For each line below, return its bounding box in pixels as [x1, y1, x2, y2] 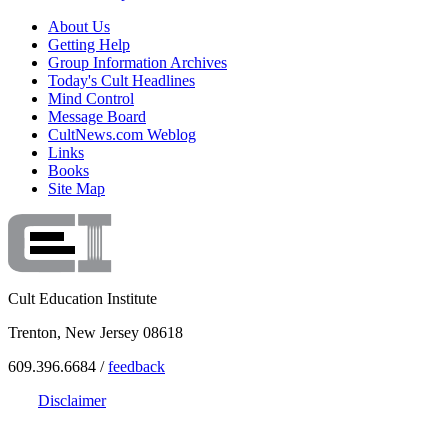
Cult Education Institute [8, 289, 157, 307]
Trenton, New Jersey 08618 [8, 323, 183, 341]
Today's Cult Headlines [48, 71, 195, 89]
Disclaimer [38, 391, 106, 409]
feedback [108, 357, 165, 375]
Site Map [48, 179, 105, 197]
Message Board [48, 107, 146, 125]
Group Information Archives [48, 53, 227, 71]
